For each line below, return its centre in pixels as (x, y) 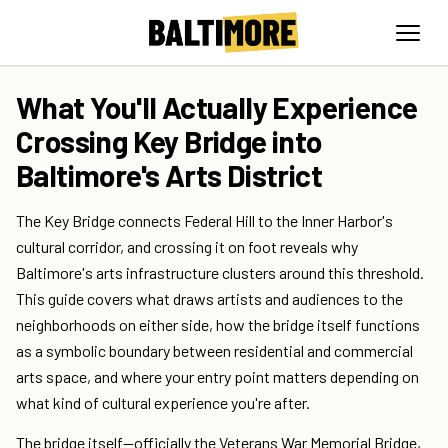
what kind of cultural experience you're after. (163, 403)
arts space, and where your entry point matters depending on (217, 377)
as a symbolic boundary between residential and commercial (214, 351)
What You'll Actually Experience (217, 107)
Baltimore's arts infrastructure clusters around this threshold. (220, 273)
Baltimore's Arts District (169, 175)
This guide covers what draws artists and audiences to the (209, 299)
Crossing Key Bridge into (169, 141)
